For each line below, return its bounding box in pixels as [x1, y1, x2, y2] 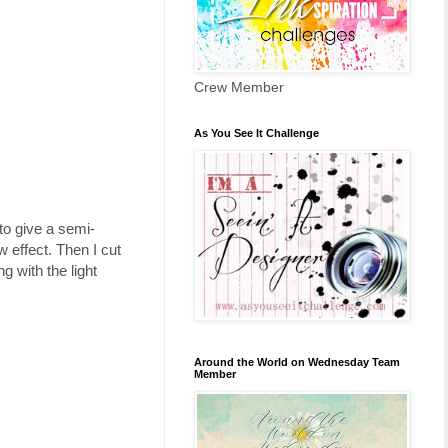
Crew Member [194, 78, 284, 95]
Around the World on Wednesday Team [194, 355, 400, 368]
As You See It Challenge [194, 126, 319, 139]
